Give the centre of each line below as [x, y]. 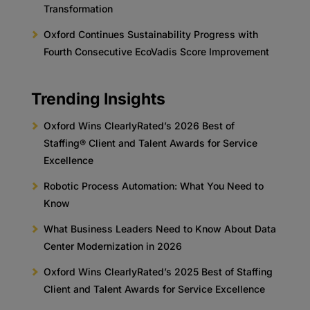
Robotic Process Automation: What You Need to [153, 186]
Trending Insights [98, 99]
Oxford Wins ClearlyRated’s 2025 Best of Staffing [158, 272]
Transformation [78, 9]
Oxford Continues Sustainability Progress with [151, 34]
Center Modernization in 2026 [112, 246]
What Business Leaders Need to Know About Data [159, 229]
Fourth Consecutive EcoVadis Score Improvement [157, 52]
